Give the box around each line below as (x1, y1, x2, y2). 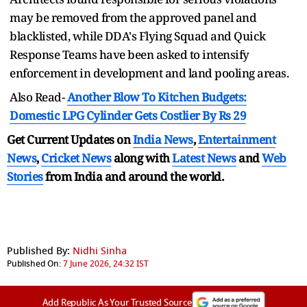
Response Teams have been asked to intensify (10, 46, 249, 62)
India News (132, 131, 193, 147)
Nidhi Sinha (73, 243, 127, 258)
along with (113, 149, 170, 166)
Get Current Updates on (7, 131, 133, 147)
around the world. (127, 168, 223, 184)
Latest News (172, 149, 236, 166)
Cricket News (41, 149, 111, 166)
